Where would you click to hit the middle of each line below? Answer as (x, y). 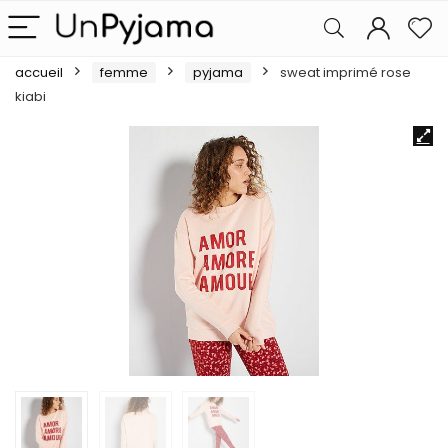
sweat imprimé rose (345, 72)
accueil (39, 72)
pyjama (218, 72)
